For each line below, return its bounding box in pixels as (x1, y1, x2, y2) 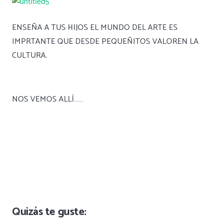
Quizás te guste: (12, 203, 87, 222)
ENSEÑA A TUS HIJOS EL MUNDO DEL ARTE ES (12, 21, 178, 35)
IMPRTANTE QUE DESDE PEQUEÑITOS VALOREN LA (12, 35, 199, 49)
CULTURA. (12, 49, 47, 63)
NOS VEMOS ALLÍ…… (12, 93, 83, 107)
